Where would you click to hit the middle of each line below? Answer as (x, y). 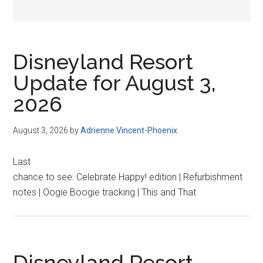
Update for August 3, (115, 83)
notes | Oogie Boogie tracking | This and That (105, 192)
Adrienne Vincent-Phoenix (129, 130)
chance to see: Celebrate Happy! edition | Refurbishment (128, 177)
